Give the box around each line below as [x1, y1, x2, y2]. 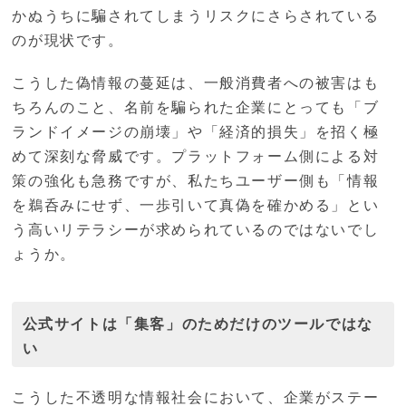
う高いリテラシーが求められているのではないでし [12, 218, 380, 240]
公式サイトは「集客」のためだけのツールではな [22, 312, 373, 333]
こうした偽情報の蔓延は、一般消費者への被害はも [12, 72, 380, 93]
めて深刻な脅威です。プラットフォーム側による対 [12, 145, 380, 167]
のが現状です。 [12, 29, 124, 51]
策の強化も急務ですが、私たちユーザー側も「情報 [12, 169, 380, 191]
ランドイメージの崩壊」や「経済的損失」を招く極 [12, 121, 380, 142]
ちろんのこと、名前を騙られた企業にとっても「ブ [12, 96, 380, 118]
